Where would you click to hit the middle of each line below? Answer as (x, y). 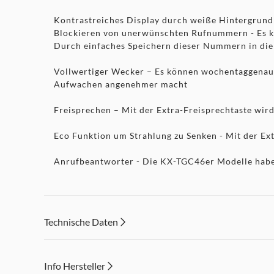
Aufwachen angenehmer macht (121, 84)
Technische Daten (81, 222)
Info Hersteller (75, 266)
